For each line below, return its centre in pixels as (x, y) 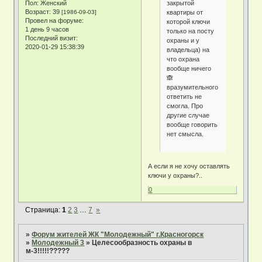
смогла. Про (185, 106)
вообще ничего (189, 69)
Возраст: (38, 12)
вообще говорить (192, 125)
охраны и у (183, 41)
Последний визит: (52, 38)
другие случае (188, 116)
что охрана (183, 59)
